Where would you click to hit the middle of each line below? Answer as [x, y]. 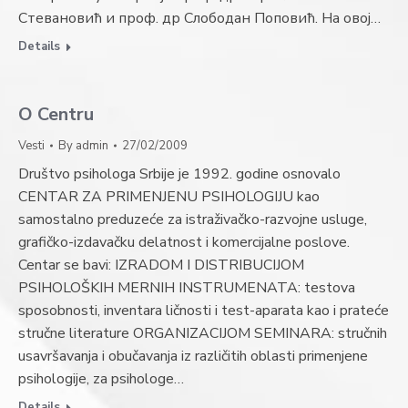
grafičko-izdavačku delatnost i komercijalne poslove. [184, 242]
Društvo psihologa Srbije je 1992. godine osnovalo [179, 174]
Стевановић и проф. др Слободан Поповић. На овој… [199, 18]
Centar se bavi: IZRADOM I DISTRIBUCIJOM [161, 265]
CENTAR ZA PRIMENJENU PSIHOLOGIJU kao [169, 197]
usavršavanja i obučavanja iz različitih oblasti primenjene [193, 356]
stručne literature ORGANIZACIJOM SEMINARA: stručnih [203, 333]
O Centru [56, 114]
